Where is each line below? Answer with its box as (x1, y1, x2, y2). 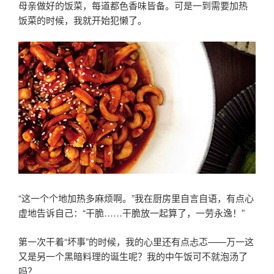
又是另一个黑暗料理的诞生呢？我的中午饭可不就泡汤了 (18, 249, 248, 262)
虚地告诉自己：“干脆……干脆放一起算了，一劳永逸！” (18, 206, 245, 220)
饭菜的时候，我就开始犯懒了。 (18, 13, 147, 27)
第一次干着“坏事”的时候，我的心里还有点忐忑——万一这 (18, 234, 254, 248)
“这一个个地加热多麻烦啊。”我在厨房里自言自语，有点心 (18, 191, 254, 205)
